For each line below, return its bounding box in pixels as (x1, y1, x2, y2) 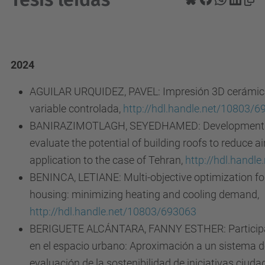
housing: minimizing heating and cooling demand (30, 188, 257, 201)
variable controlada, (30, 102, 123, 115)
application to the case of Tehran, (30, 154, 185, 166)
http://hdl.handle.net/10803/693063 (30, 205, 196, 218)
